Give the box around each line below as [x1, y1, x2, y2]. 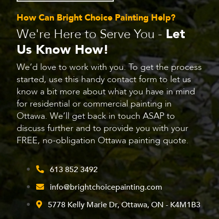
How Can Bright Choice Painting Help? [17, 12, 175, 24]
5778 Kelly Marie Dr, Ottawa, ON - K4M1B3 [48, 199, 200, 211]
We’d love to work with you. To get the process [17, 61, 202, 74]
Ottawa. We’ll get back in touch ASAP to [17, 110, 175, 123]
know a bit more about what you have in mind [17, 86, 195, 98]
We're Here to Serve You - [17, 25, 166, 44]
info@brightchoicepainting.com [50, 182, 162, 193]
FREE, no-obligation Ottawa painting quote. [17, 134, 189, 147]
